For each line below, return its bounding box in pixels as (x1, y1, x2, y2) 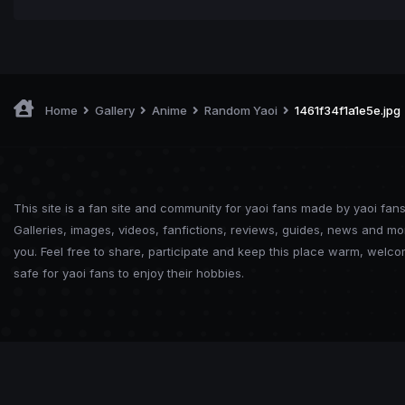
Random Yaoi (204, 103, 280, 118)
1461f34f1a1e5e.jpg (295, 103, 400, 118)
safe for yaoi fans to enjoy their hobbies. (14, 266, 244, 280)
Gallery (95, 103, 137, 118)
